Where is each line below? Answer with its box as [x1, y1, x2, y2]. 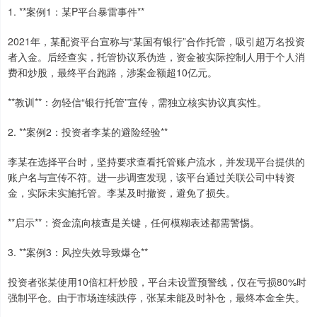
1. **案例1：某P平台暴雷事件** [8, 4, 144, 19]
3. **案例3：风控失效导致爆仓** [8, 245, 148, 260]
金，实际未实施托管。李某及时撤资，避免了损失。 [8, 185, 236, 200]
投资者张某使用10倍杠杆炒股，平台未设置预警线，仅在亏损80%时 [8, 275, 306, 289]
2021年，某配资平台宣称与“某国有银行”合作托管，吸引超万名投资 [8, 34, 305, 49]
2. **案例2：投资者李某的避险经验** [8, 125, 168, 139]
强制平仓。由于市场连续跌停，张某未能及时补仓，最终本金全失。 [8, 290, 305, 305]
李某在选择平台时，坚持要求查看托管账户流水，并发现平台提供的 [8, 154, 305, 169]
